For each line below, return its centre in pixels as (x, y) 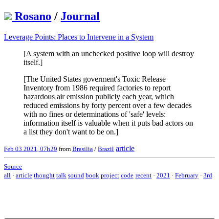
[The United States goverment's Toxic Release (95, 79)
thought (44, 175)
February (187, 175)
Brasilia (83, 149)
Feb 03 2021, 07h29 (31, 149)
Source (13, 166)
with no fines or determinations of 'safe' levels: (95, 114)
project (110, 175)
